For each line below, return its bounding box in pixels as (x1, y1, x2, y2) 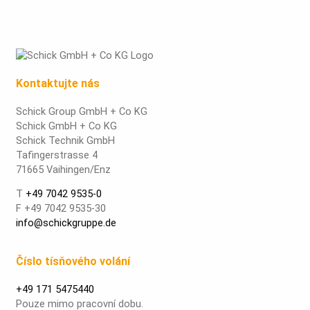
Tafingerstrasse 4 (16, 148, 98, 161)
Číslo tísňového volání (16, 254, 131, 268)
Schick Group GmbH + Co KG (16, 104, 148, 118)
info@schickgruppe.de (16, 217, 117, 230)
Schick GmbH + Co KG (16, 119, 118, 132)
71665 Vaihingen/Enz (16, 163, 111, 176)
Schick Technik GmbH (16, 134, 116, 147)
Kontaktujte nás (16, 76, 100, 90)
